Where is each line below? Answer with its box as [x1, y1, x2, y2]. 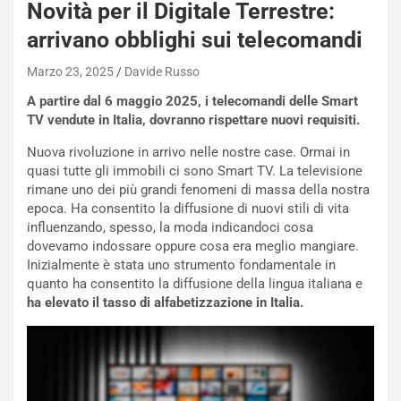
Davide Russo [124, 64, 200, 79]
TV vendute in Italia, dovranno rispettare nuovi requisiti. [27, 111, 360, 128]
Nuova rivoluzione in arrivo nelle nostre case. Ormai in [27, 143, 350, 160]
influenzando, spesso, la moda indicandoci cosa [27, 218, 313, 235]
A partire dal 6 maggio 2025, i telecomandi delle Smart [27, 92, 358, 109]
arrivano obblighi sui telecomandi [27, 26, 363, 53]
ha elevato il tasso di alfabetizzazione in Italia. [27, 294, 303, 311]
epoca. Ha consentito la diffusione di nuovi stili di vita [27, 200, 349, 217]
